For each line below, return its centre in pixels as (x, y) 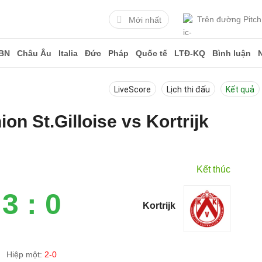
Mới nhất (145, 20)
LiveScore (132, 89)
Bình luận (232, 53)
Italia (68, 53)
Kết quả (240, 89)
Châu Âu (34, 53)
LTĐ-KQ (190, 53)
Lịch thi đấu (188, 89)
